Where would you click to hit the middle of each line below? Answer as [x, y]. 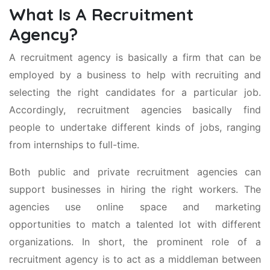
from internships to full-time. [74, 145]
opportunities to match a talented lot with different [135, 224]
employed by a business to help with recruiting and [135, 75]
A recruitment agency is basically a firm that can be [135, 57]
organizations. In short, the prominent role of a [135, 242]
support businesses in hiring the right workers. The [135, 189]
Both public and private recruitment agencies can [135, 172]
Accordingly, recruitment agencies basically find [135, 110]
